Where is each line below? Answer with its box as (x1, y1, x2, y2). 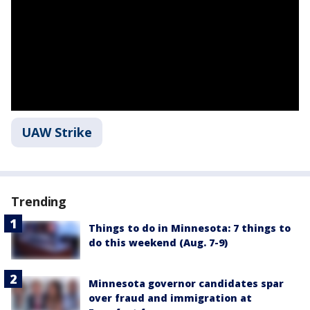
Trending (11, 193, 67, 210)
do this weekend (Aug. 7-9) (89, 236, 228, 249)
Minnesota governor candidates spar (89, 277, 284, 291)
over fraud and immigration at (89, 291, 252, 305)
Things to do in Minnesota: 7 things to (89, 221, 291, 235)
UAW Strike (21, 124, 92, 140)
